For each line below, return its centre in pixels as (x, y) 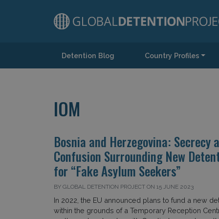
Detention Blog (88, 55)
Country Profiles (172, 55)
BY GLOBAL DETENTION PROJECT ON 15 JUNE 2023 (123, 187)
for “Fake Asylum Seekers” (117, 171)
